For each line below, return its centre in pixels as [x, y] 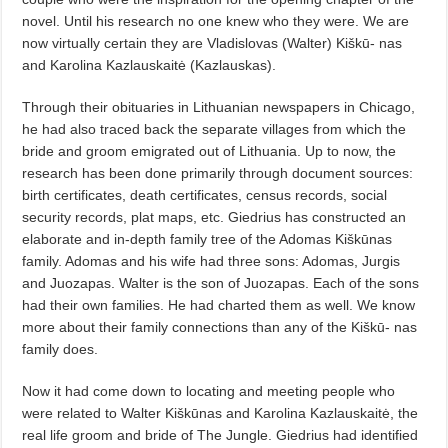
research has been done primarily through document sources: [218, 172]
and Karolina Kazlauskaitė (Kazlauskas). [149, 64]
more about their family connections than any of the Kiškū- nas [220, 326]
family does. [60, 348]
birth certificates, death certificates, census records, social [205, 194]
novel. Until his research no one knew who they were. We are [216, 20]
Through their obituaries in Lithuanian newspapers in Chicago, [219, 106]
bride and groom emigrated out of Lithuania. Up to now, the [209, 150]
